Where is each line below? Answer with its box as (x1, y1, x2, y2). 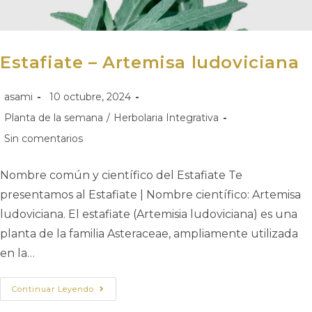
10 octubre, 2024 (49, 90, 131, 103)
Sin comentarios (4, 132, 83, 145)
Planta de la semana (4, 111, 103, 124)
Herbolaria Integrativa (114, 111, 219, 124)
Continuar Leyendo (12, 283, 94, 294)
